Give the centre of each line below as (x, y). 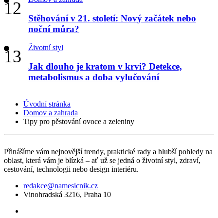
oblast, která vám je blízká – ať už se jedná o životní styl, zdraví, (102, 160)
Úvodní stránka (47, 104)
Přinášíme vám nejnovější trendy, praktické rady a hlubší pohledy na (108, 151)
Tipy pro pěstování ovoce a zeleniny (79, 121)
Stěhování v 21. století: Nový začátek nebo (112, 18)
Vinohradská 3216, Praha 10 (67, 194)
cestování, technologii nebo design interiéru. (71, 169)
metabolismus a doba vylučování (94, 77)
